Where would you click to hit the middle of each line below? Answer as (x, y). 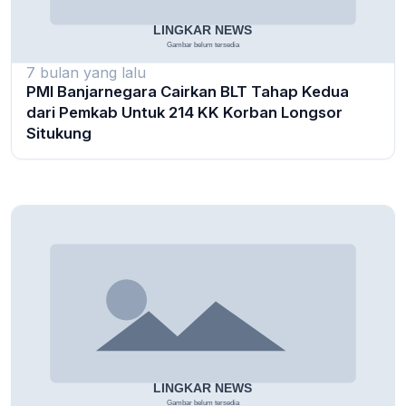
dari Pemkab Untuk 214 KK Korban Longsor (184, 113)
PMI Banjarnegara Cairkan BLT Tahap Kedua (188, 92)
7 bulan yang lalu (86, 73)
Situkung (59, 134)
